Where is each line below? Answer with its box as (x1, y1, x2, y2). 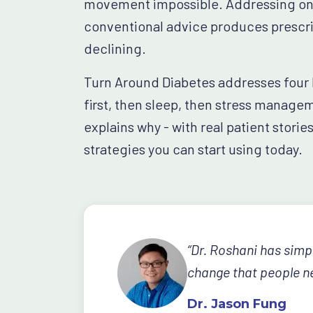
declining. (84, 40, 146, 57)
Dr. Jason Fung (187, 296, 286, 312)
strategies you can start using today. (84, 140, 303, 157)
